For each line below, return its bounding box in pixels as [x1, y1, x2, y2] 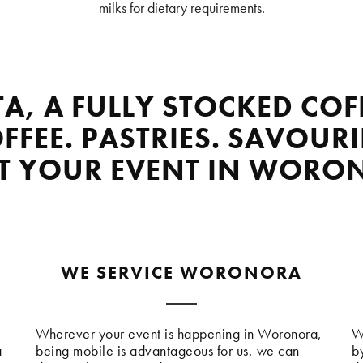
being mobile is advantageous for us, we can [36, 341, 300, 361]
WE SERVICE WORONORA [61, 261, 302, 285]
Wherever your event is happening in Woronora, [36, 324, 322, 344]
